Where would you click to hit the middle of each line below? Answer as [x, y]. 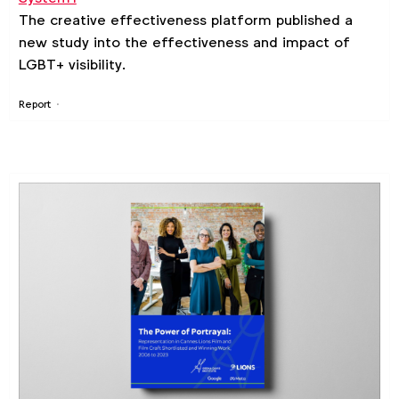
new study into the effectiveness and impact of [184, 43]
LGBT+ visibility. [72, 65]
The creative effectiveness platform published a [185, 20]
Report [34, 104]
